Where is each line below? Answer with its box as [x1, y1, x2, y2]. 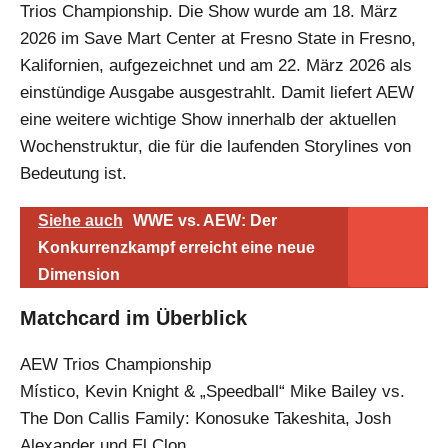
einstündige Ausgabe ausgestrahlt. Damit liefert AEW [20, 83, 414, 103]
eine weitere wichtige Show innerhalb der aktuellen [20, 110, 396, 130]
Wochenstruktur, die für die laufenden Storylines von [20, 137, 411, 157]
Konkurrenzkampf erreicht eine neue [38, 239, 315, 257]
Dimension [38, 266, 120, 284]
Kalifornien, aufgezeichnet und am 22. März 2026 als [20, 56, 412, 76]
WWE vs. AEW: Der [133, 212, 277, 230]
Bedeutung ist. [20, 164, 127, 184]
